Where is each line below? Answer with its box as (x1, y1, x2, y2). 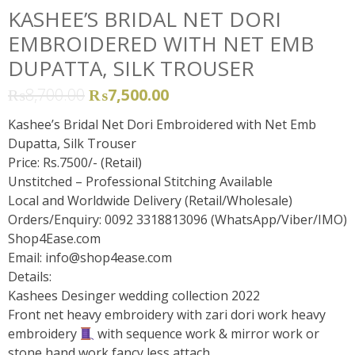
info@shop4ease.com (45, 249, 172, 267)
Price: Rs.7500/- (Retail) (8, 154, 142, 172)
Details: (8, 268, 52, 286)
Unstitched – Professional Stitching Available (8, 173, 273, 191)
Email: (8, 249, 45, 267)
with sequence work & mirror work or (94, 325, 320, 343)
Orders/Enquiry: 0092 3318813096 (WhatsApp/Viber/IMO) (8, 211, 347, 229)
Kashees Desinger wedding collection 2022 (8, 287, 260, 305)
